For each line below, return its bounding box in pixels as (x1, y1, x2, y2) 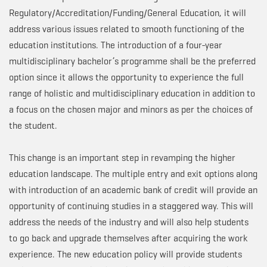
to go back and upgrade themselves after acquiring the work (9, 232, 247, 244)
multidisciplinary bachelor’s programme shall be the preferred (9, 55, 256, 67)
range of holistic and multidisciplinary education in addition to (9, 88, 255, 100)
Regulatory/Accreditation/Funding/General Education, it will (9, 7, 246, 19)
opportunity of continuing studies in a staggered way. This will (9, 200, 253, 212)
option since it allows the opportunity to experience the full (9, 72, 244, 83)
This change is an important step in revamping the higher (9, 152, 235, 164)
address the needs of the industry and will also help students (9, 216, 249, 228)
